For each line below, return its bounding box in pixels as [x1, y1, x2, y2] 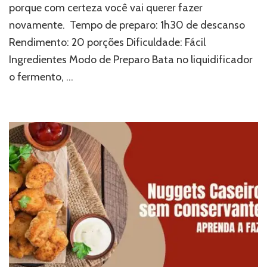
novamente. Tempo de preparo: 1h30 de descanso [9, 18, 245, 32]
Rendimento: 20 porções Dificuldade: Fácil [9, 36, 206, 49]
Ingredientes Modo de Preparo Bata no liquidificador [9, 53, 253, 67]
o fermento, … [9, 70, 73, 84]
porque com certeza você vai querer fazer [9, 1, 203, 15]
